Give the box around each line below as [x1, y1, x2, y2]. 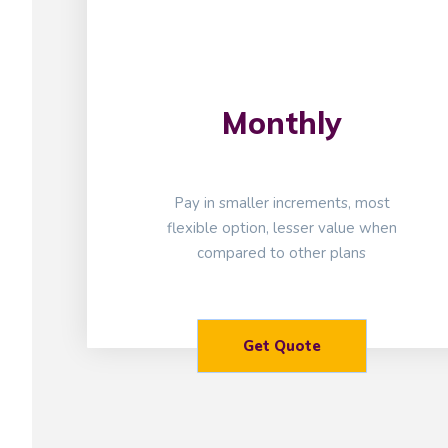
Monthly [221, 104, 342, 143]
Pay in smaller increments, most [173, 193, 390, 214]
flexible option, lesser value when [166, 218, 397, 239]
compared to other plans [197, 243, 367, 264]
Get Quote [242, 336, 321, 357]
